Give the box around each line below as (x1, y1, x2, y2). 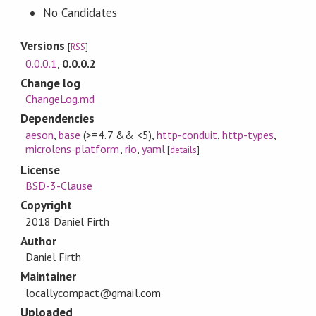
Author (20, 233, 57, 249)
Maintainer (20, 269, 77, 285)
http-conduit (156, 127, 218, 142)
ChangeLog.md (25, 92, 95, 107)
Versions (20, 38, 68, 54)
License (20, 162, 61, 178)
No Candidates (42, 4, 118, 20)
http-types (222, 127, 274, 142)
